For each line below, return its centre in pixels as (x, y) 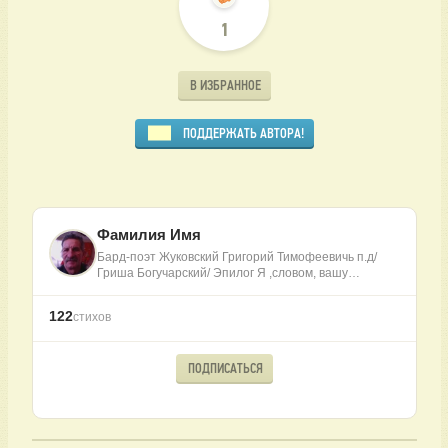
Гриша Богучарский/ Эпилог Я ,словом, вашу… (228, 273)
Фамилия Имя (148, 235)
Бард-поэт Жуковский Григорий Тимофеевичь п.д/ (236, 257)
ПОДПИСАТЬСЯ (225, 368)
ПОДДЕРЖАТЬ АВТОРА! (243, 133)
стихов (91, 317)
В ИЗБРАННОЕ (225, 85)
